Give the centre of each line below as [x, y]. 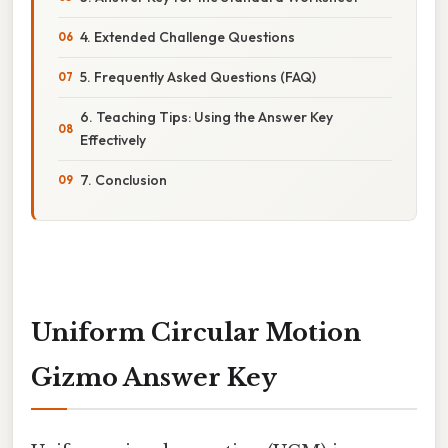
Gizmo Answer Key [154, 377]
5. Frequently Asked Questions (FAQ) [198, 76]
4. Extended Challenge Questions [187, 36]
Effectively [113, 139]
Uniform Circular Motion [196, 332]
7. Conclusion [123, 179]
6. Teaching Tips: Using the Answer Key [206, 116]
